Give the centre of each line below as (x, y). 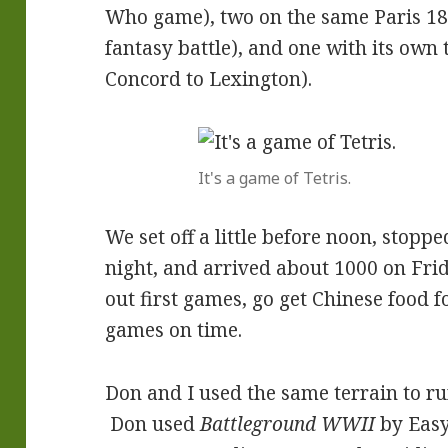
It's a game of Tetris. (274, 178)
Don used (153, 424)
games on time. (174, 330)
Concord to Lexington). (209, 79)
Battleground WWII (288, 424)
